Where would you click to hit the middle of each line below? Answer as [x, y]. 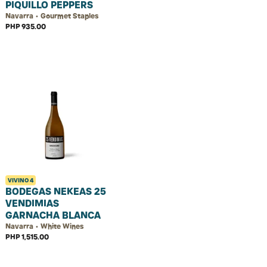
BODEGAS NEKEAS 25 [56, 191]
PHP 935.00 [26, 27]
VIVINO [19, 180]
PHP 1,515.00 [27, 237]
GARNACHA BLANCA [53, 215]
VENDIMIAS [32, 203]
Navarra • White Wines [44, 226]
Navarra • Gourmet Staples [52, 16]
